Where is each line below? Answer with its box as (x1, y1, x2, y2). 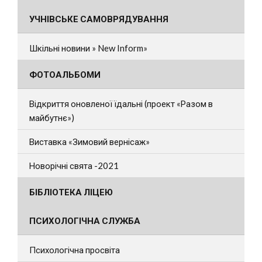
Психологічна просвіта (29, 244, 120, 255)
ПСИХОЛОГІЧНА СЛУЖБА (29, 215, 140, 226)
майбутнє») (29, 112, 74, 123)
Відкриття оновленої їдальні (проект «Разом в (29, 98, 213, 109)
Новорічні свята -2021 (29, 160, 119, 171)
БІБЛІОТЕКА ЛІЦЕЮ (29, 187, 113, 197)
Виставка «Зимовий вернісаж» (29, 136, 150, 147)
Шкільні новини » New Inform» (29, 43, 147, 53)
